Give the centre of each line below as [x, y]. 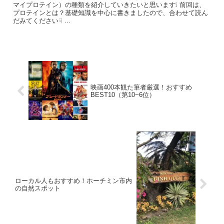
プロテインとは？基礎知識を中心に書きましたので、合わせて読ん [111, 13]
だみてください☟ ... [42, 21]
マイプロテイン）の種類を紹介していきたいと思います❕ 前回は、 [109, 5]
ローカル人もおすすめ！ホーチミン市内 [73, 180]
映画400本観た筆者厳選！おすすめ [141, 87]
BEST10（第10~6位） [123, 95]
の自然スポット [38, 188]
